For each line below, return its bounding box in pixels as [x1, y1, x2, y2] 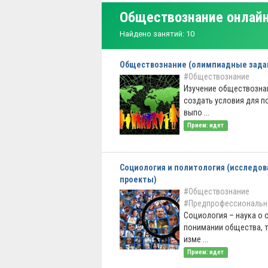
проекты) [120, 175, 157, 184]
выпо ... [184, 108, 209, 117]
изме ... [184, 234, 208, 244]
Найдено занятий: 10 [120, 29, 194, 38]
